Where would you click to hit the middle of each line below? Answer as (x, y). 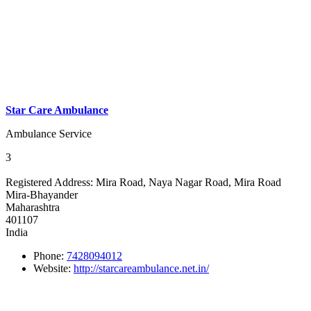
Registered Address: (51, 182)
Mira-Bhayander (42, 194)
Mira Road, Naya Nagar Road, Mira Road (188, 182)
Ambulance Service (49, 133)
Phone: (50, 255)
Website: (53, 268)
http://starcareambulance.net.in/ (141, 268)
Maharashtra (33, 207)
